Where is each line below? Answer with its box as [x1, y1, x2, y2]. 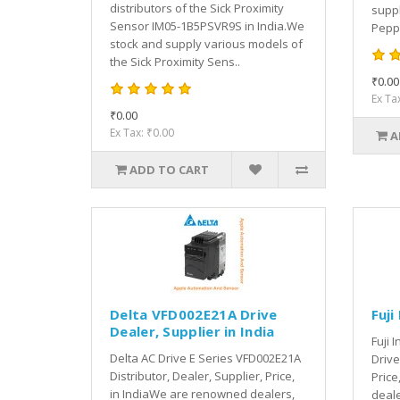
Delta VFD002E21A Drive [110, 304, 278, 323]
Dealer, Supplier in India [110, 321, 275, 340]
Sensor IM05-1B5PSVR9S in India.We [110, 17, 304, 34]
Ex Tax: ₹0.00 [110, 124, 174, 140]
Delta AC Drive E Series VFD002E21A [110, 349, 301, 366]
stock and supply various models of [110, 35, 303, 52]
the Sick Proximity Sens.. [110, 53, 240, 70]
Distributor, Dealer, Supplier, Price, [110, 367, 295, 384]
